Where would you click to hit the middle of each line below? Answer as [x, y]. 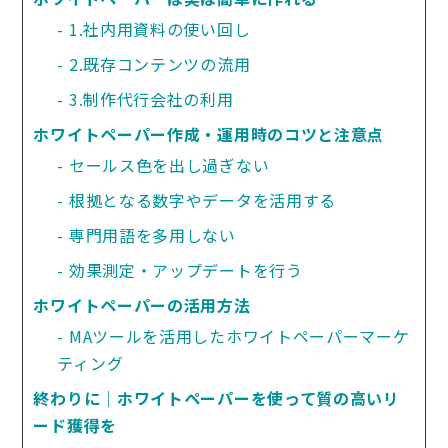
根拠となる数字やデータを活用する [202, 200]
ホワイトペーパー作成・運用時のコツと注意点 [209, 134]
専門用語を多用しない [152, 235]
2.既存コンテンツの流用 [159, 64]
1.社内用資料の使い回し [159, 29]
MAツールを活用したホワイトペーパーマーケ [239, 336]
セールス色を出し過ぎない [169, 165]
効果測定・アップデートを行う [185, 270]
